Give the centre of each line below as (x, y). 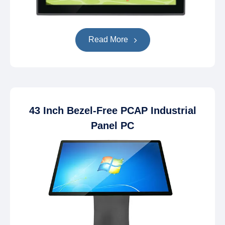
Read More (109, 39)
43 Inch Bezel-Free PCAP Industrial (113, 110)
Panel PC (113, 125)
